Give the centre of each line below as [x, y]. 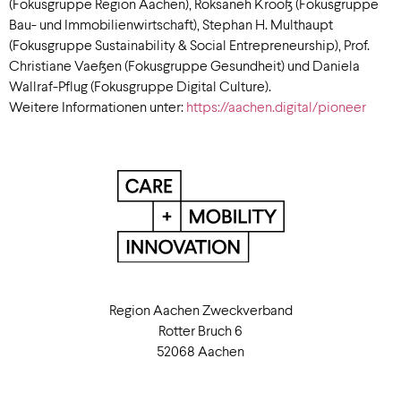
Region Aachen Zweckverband [200, 309]
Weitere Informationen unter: [98, 107]
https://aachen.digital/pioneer [276, 107]
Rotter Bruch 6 [200, 329]
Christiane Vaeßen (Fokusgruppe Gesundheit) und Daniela [184, 65]
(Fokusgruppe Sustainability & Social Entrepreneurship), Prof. [189, 45]
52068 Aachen [200, 350]
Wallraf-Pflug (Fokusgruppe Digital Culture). [140, 86]
